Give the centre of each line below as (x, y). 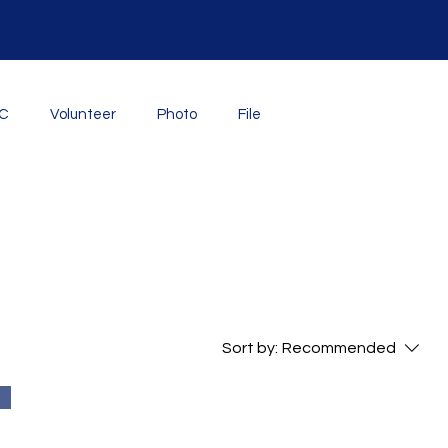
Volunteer (83, 114)
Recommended (339, 348)
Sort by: (250, 348)
